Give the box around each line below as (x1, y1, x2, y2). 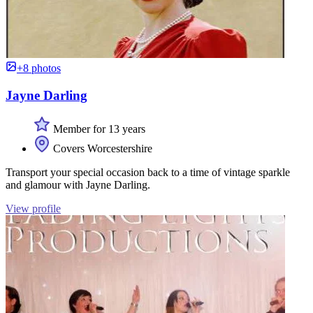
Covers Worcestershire (50, 143, 152, 155)
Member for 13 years (50, 123, 145, 136)
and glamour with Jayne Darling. (6, 179, 150, 191)
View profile (6, 203, 61, 215)
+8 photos (17, 62, 61, 74)
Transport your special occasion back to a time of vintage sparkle (6, 166, 290, 179)
